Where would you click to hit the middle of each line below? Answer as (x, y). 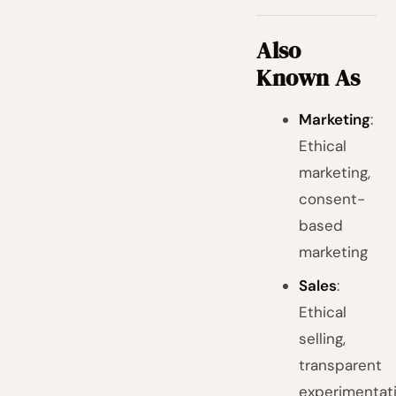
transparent (341, 365)
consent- (332, 199)
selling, (323, 339)
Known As (308, 78)
